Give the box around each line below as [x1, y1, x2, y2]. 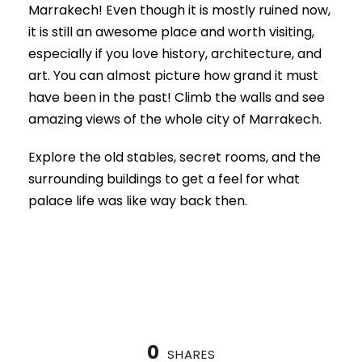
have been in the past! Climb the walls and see [28, 88, 325, 107]
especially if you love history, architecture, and [28, 44, 322, 64]
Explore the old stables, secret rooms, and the [28, 148, 321, 167]
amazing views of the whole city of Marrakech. [28, 110, 322, 129]
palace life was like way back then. [28, 192, 247, 211]
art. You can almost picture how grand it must [28, 66, 318, 86]
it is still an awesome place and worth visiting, [28, 23, 314, 42]
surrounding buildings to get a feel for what [28, 170, 300, 189]
